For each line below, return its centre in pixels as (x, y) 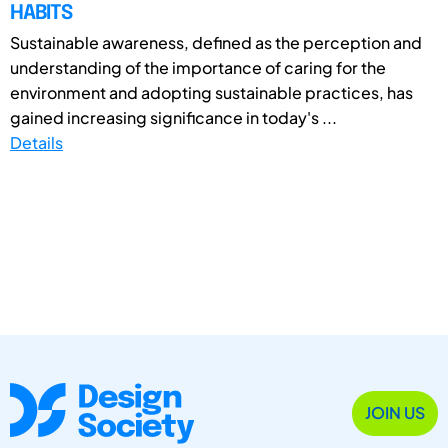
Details (36, 142)
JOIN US (395, 413)
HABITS (41, 13)
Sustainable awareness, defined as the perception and (216, 42)
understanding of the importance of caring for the (198, 67)
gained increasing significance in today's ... (173, 117)
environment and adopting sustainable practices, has (211, 92)
